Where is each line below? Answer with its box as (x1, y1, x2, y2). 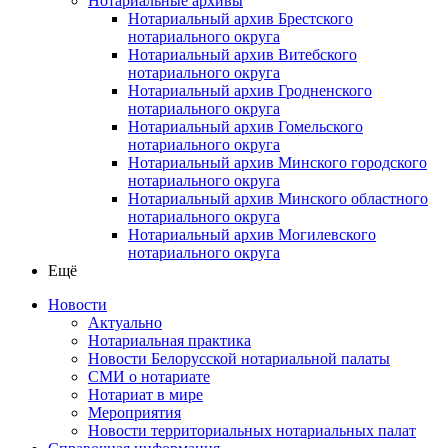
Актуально (88, 313, 162, 331)
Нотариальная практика (88, 331, 251, 349)
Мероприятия (88, 403, 181, 421)
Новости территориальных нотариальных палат (88, 421, 416, 439)
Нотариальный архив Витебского (128, 45, 357, 63)
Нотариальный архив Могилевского (128, 225, 376, 243)
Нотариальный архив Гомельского (128, 117, 363, 135)
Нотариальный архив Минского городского (128, 153, 427, 171)
